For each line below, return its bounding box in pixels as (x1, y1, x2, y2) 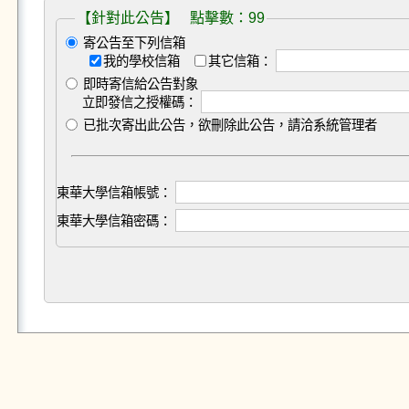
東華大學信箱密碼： (56, 214, 172, 228)
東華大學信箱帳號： (56, 185, 172, 200)
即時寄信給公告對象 (79, 77, 198, 91)
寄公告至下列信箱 (79, 36, 185, 50)
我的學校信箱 (102, 54, 184, 68)
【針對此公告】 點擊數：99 (76, 10, 265, 26)
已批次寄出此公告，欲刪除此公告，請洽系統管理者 (79, 118, 377, 132)
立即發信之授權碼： (81, 95, 197, 110)
